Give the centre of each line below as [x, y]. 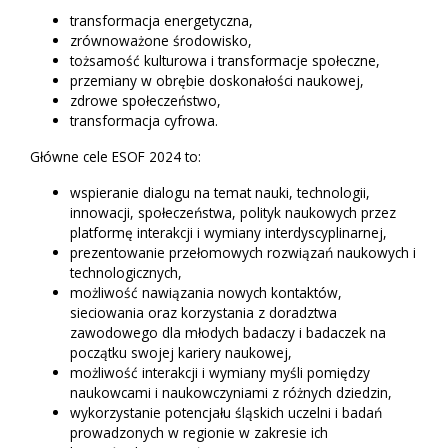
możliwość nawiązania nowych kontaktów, [206, 293]
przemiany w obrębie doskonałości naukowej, [217, 81]
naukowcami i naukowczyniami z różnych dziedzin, [231, 393]
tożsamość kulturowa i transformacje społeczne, [225, 61]
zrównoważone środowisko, [161, 41]
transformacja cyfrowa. [144, 121]
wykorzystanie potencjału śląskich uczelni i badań [226, 413]
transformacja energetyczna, [161, 21]
